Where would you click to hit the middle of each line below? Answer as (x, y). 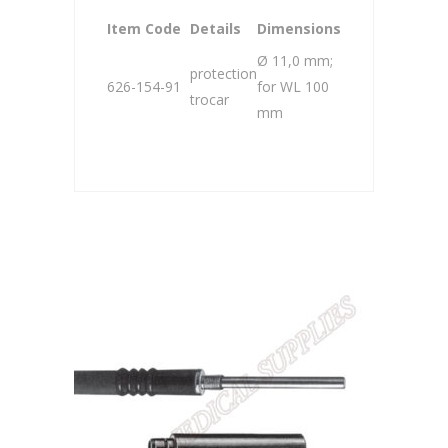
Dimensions (299, 28)
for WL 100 (293, 86)
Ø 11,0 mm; (295, 60)
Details (215, 28)
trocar (209, 99)
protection (223, 73)
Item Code (144, 28)
